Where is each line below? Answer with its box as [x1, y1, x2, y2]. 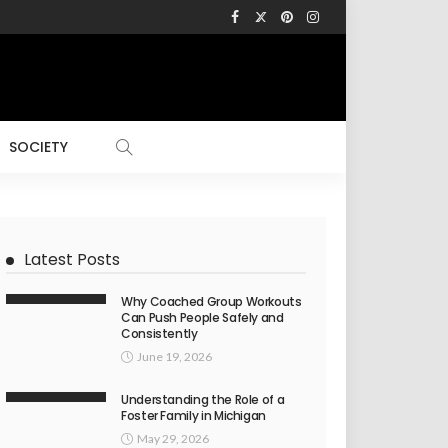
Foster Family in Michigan [121, 406, 266, 424]
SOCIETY [8, 136, 68, 157]
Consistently [121, 324, 198, 342]
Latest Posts [24, 247, 120, 271]
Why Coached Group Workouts [121, 292, 302, 310]
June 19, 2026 [137, 348, 212, 364]
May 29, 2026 [137, 430, 209, 446]
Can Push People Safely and [121, 308, 284, 326]
